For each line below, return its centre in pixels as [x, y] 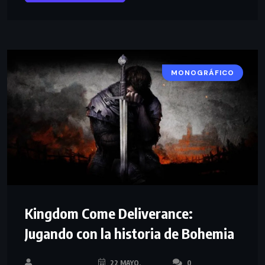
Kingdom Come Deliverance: [109, 213]
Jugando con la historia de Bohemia [130, 233]
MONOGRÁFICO [203, 72]
